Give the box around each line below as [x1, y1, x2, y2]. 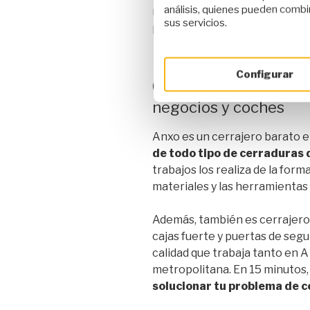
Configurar [235, 68, 293, 81]
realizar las [152, 4, 211, 18]
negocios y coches [152, 98, 284, 116]
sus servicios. [164, 16, 227, 29]
